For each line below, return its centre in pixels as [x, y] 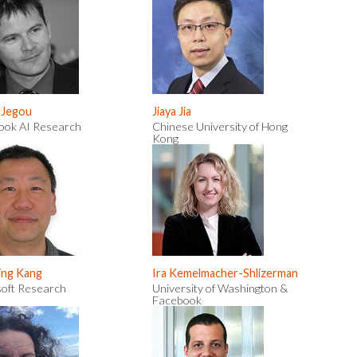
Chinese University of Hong [220, 126]
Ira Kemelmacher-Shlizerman [225, 273]
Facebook [177, 300]
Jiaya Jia [172, 111]
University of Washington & [220, 288]
